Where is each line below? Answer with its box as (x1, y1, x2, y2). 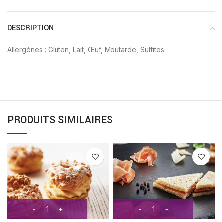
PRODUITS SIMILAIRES (7, 113, 112, 128)
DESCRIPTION (7, 23, 54, 34)
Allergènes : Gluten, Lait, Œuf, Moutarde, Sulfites (7, 45, 164, 54)
